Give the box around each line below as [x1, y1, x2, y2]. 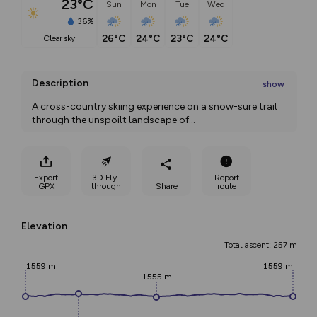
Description [32, 77, 88, 89]
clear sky [49, 33, 75, 44]
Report [214, 172, 239, 183]
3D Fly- [92, 172, 120, 183]
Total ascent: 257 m [224, 240, 297, 250]
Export [34, 172, 58, 183]
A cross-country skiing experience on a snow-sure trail [32, 100, 277, 113]
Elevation [21, 220, 67, 232]
